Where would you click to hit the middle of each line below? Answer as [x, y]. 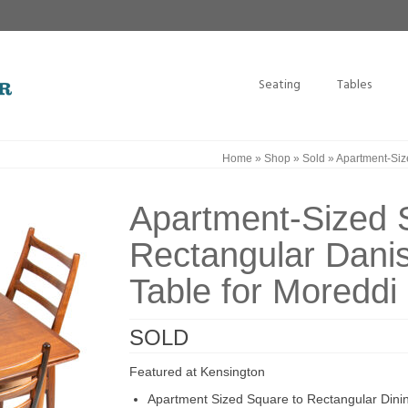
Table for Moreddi [263, 291]
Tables [354, 85]
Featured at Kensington [197, 372]
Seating [279, 85]
